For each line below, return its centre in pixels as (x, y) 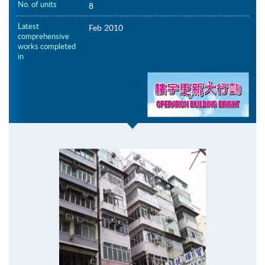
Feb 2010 (106, 28)
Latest (28, 26)
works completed (47, 46)
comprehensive (43, 36)
